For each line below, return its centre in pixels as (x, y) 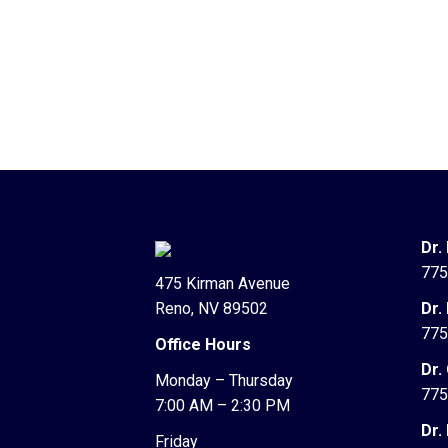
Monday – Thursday (223, 380)
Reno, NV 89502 (211, 308)
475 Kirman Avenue (222, 283)
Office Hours (202, 344)
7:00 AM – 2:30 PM (222, 405)
